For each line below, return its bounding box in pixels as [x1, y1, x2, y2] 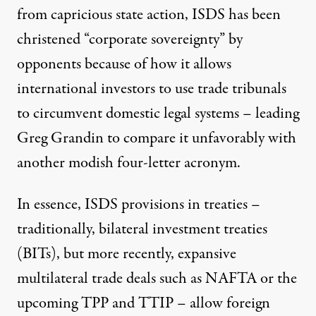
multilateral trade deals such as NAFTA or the [17, 267, 297, 290]
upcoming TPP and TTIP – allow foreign [17, 291, 270, 315]
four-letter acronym [117, 151, 237, 174]
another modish [17, 151, 117, 174]
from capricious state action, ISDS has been [17, 3, 281, 26]
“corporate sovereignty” [84, 28, 225, 51]
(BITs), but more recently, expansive [17, 242, 236, 265]
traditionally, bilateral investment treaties [17, 217, 267, 241]
